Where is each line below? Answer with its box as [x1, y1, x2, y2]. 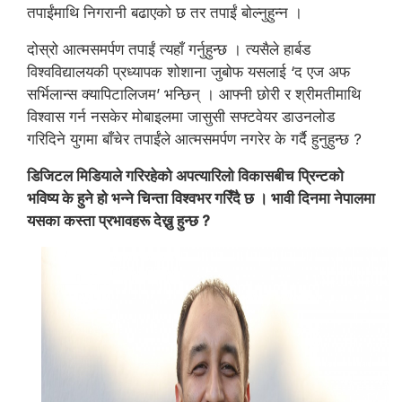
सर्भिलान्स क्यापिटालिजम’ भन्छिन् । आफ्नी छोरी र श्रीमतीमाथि [27, 85, 361, 103]
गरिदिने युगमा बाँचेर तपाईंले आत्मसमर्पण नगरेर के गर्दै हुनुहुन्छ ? [27, 130, 362, 148]
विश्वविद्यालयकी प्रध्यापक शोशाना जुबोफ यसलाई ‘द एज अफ [27, 63, 350, 81]
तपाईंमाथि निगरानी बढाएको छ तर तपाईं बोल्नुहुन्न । [27, 4, 307, 22]
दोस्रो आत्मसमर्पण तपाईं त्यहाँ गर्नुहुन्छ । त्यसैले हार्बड [27, 40, 310, 58]
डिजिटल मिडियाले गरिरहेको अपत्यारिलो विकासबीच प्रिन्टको [27, 167, 344, 185]
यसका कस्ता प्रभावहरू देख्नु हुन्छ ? [27, 212, 210, 230]
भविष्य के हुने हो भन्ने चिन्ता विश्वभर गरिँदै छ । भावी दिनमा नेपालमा [27, 189, 375, 207]
